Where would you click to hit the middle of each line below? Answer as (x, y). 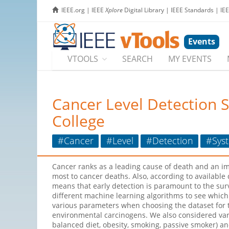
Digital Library (143, 10)
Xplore (114, 10)
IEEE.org (73, 10)
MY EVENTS (190, 59)
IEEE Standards (192, 10)
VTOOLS (83, 59)
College (78, 121)
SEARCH (138, 59)
